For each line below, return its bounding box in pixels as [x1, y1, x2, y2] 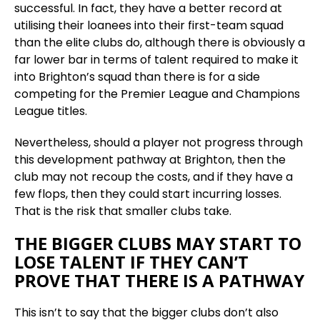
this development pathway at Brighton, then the [14, 151, 286, 168]
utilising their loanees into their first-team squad [14, 17, 284, 34]
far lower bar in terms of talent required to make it [14, 51, 299, 68]
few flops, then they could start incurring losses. [14, 186, 281, 202]
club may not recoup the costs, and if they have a [14, 169, 293, 185]
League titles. [14, 103, 90, 119]
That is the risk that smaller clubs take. [14, 203, 231, 219]
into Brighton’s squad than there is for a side [14, 69, 260, 85]
